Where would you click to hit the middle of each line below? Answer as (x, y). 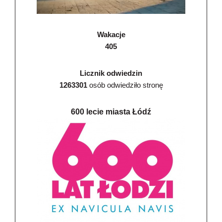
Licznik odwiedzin (111, 73)
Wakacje (111, 35)
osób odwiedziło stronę (125, 85)
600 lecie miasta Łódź (111, 112)
